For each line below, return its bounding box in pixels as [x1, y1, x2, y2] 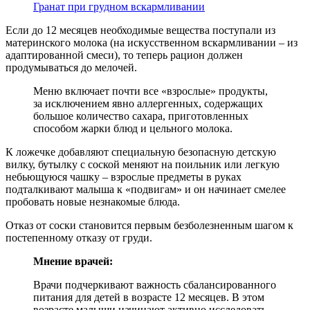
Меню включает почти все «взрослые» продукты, [33, 84, 268, 97]
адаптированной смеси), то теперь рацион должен [6, 48, 243, 61]
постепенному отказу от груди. [6, 231, 152, 244]
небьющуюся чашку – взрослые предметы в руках [6, 170, 241, 183]
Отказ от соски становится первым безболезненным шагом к [6, 219, 293, 231]
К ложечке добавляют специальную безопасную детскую [6, 145, 276, 158]
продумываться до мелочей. [6, 61, 137, 73]
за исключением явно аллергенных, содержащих [33, 97, 263, 109]
